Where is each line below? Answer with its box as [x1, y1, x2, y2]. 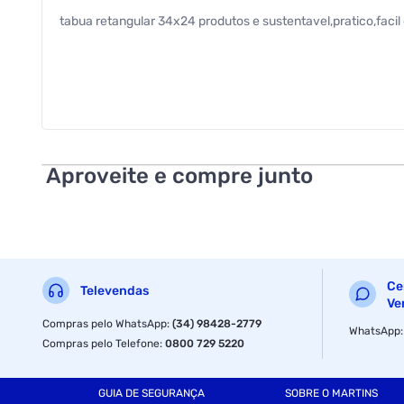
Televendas [80, 283, 150, 299]
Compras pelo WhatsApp [42, 317, 168, 330]
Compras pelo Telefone [42, 336, 161, 350]
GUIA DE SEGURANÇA [97, 387, 205, 400]
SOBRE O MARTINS [284, 387, 378, 400]
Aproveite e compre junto [46, 162, 314, 188]
